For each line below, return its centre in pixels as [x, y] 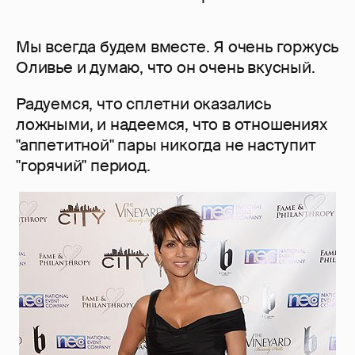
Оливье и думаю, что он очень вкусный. [166, 68]
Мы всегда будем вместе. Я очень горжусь [177, 47]
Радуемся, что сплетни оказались [143, 104]
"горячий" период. [83, 166]
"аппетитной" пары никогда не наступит [166, 145]
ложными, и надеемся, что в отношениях [172, 125]
